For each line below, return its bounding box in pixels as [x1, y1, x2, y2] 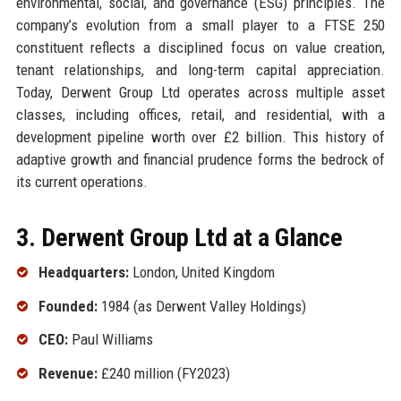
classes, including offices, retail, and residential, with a [15, 105, 386, 124]
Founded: [38, 296, 98, 315]
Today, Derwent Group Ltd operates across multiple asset [15, 82, 386, 101]
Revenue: [38, 364, 98, 383]
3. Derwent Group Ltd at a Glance [15, 222, 343, 252]
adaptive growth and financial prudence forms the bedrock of [15, 149, 386, 168]
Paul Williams [67, 330, 153, 349]
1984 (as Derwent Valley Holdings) [97, 296, 306, 315]
